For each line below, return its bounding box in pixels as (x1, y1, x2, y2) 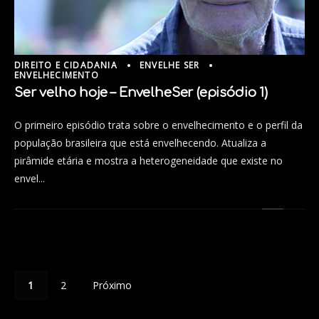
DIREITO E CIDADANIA (14, 58, 117, 71)
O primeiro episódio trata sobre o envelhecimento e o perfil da (14, 118, 303, 132)
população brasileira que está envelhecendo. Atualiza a (14, 136, 266, 150)
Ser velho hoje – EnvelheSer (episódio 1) (14, 85, 268, 100)
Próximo (93, 278, 132, 293)
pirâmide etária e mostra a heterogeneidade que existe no (14, 154, 283, 168)
